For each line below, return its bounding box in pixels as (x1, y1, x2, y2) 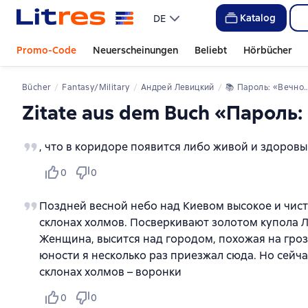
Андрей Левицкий (146, 82, 214, 93)
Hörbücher (243, 44, 292, 56)
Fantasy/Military (67, 82, 130, 93)
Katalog (239, 12, 276, 24)
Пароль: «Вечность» (243, 82, 305, 93)
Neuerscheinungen (93, 44, 178, 56)
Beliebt (195, 44, 227, 56)
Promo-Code (16, 44, 76, 56)
